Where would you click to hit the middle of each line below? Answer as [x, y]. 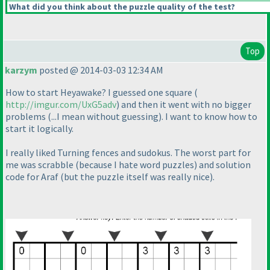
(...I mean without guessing [103, 117]
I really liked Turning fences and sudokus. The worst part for [128, 153]
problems [27, 117]
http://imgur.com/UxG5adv [61, 105]
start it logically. [39, 129]
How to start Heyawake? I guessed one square [100, 93]
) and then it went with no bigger [184, 105]
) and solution [222, 165]
